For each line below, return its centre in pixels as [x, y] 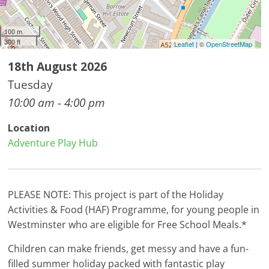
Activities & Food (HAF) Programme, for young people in [134, 210]
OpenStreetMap [229, 44]
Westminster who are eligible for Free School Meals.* [128, 225]
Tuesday [31, 85]
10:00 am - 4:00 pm [57, 103]
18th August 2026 [58, 67]
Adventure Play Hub [53, 143]
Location [29, 128]
